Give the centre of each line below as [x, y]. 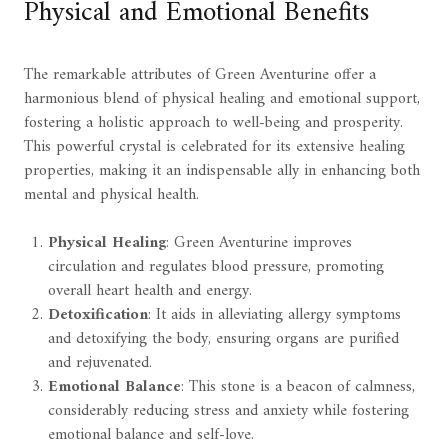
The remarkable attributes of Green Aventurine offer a [200, 74]
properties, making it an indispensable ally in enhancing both [222, 170]
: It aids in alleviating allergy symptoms [274, 314]
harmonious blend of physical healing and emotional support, [222, 98]
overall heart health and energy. [150, 290]
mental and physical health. [111, 194]
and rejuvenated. [100, 362]
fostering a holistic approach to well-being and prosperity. [213, 122]
